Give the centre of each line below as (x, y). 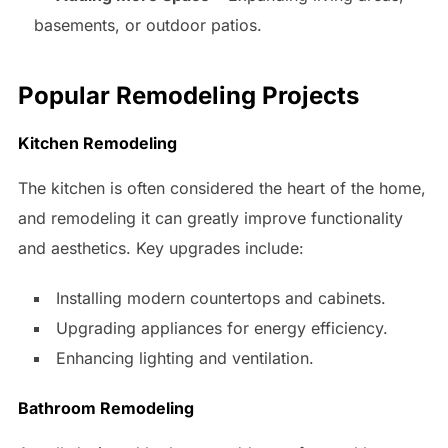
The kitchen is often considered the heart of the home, (221, 187)
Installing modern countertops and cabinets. (220, 297)
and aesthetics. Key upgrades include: (160, 247)
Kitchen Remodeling (97, 142)
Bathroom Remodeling (105, 407)
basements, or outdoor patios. (147, 25)
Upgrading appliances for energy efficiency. (221, 327)
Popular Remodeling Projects (188, 96)
